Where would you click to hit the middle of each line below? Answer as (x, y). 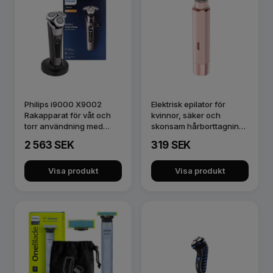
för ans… (168, 137)
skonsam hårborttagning (197, 126)
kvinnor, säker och (186, 115)
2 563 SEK (49, 145)
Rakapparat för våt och (68, 115)
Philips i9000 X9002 (63, 104)
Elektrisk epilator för (188, 104)
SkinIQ (36, 137)
